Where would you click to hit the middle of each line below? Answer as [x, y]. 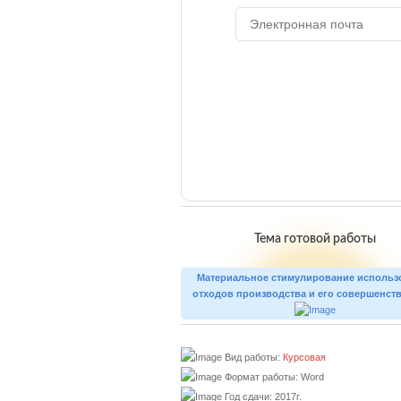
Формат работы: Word [273, 377]
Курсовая [304, 357]
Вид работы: [252, 357]
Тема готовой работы [315, 239]
